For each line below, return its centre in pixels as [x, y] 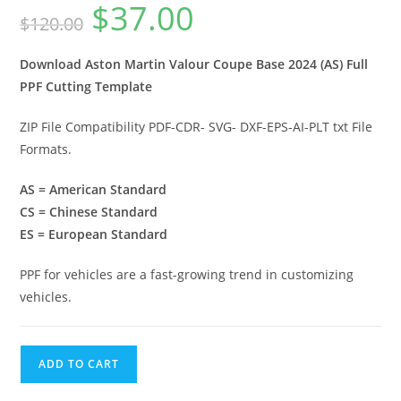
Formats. [46, 149]
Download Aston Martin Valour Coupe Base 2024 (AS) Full [194, 64]
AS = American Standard [94, 190]
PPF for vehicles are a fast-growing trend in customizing [187, 275]
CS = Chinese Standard [89, 212]
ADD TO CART [79, 364]
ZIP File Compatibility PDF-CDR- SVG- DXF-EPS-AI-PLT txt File [196, 127]
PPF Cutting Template [86, 87]
